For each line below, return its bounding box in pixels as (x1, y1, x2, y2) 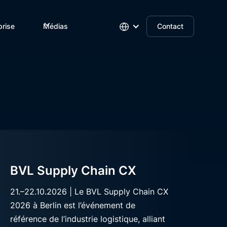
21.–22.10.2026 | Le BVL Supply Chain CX (10, 186, 169, 197)
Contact (157, 22, 183, 30)
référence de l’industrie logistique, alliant (10, 214, 166, 224)
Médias (43, 22, 68, 30)
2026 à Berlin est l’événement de (10, 200, 136, 210)
